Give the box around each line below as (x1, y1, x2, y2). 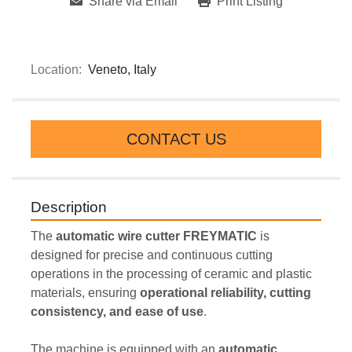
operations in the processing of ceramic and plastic (31, 267, 312, 281)
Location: (31, 63, 82, 77)
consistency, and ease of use (31, 305, 203, 319)
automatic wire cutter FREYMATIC (56, 229, 257, 244)
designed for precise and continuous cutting (31, 248, 273, 262)
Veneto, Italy (88, 63, 156, 77)
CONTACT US (126, 130, 226, 148)
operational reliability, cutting (140, 286, 311, 300)
